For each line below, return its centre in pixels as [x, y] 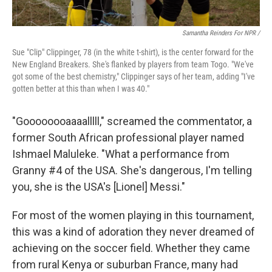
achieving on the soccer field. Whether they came [131, 248]
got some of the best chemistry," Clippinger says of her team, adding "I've [134, 76]
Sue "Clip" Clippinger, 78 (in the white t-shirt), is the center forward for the [133, 52]
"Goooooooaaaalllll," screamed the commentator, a [132, 121]
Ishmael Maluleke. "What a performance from [121, 154]
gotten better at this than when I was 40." [81, 89]
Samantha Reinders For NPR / [221, 33]
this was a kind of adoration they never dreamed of [134, 232]
